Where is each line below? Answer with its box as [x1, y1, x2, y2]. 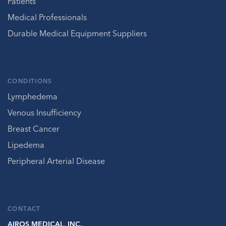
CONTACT [8, 205, 41, 213]
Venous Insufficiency [8, 107, 81, 118]
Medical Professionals [8, 12, 87, 23]
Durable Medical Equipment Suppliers [8, 28, 147, 39]
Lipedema [8, 140, 44, 150]
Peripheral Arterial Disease [8, 156, 105, 166]
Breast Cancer [8, 124, 60, 134]
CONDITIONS [8, 77, 52, 85]
